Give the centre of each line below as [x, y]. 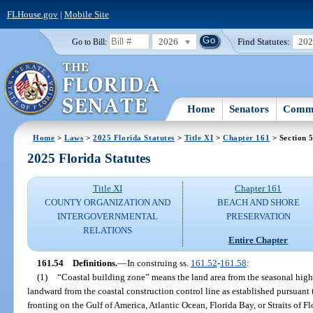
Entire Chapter [259, 240]
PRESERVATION [258, 217]
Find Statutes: [264, 41]
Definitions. [95, 263]
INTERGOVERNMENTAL [107, 217]
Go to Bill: [89, 42]
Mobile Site [86, 14]
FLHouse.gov [32, 14]
